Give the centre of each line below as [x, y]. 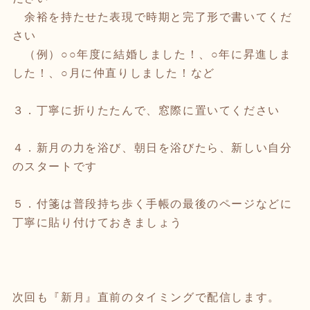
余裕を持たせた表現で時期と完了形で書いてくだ [152, 17]
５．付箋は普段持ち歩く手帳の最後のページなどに [152, 203]
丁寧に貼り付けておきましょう [97, 222]
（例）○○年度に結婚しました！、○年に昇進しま [152, 54]
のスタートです [55, 166]
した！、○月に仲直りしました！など [113, 73]
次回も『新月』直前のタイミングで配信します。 [146, 297]
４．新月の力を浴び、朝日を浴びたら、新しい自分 [152, 147]
